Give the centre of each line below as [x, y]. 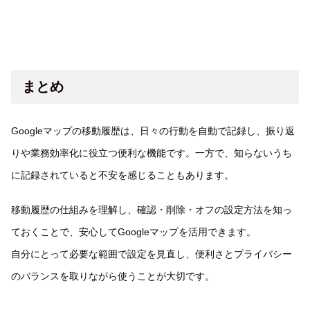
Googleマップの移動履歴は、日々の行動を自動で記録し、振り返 [153, 131]
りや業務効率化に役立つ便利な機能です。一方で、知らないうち [152, 153]
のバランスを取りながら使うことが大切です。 [113, 276]
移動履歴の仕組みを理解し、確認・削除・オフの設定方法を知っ [152, 210]
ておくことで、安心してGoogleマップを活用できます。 [134, 232]
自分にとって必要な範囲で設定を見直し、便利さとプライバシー [152, 254]
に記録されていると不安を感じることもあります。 [122, 175]
